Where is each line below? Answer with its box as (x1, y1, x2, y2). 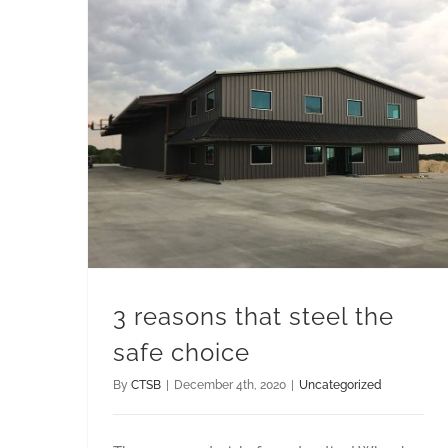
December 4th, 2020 (174, 377, 286, 392)
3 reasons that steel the (113, 301, 394, 331)
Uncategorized (299, 377, 382, 392)
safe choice (113, 337, 250, 367)
